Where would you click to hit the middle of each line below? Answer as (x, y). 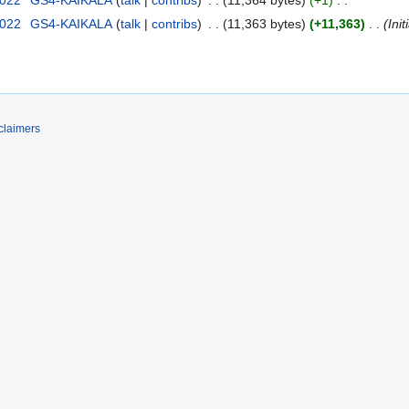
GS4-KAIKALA (71, 24)
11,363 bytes (264, 24)
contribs (174, 24)
